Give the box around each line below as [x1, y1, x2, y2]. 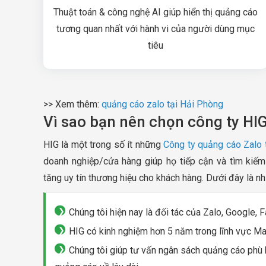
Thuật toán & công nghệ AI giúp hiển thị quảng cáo [53, 7, 258, 18]
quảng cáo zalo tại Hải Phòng [102, 99, 223, 110]
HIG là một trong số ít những [43, 139, 164, 151]
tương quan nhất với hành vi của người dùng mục [56, 23, 255, 35]
